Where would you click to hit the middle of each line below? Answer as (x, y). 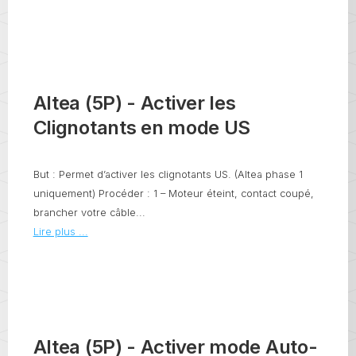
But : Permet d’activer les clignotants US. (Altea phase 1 (168, 175)
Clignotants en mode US (142, 128)
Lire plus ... (60, 232)
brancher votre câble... (89, 213)
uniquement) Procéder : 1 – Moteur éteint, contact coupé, (173, 194)
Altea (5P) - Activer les (134, 103)
